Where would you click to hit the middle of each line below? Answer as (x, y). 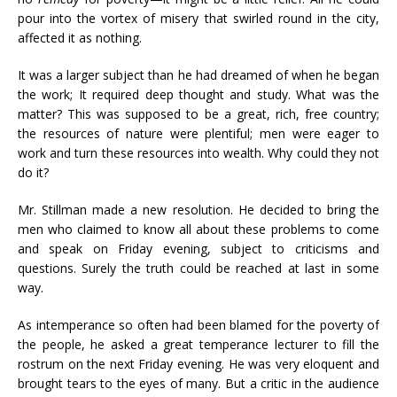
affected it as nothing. (80, 38)
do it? (33, 172)
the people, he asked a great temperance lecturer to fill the (198, 344)
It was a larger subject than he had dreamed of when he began (198, 75)
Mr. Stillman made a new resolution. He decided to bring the (198, 210)
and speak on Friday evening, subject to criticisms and (198, 249)
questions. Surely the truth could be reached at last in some (198, 268)
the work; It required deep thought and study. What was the (198, 94)
